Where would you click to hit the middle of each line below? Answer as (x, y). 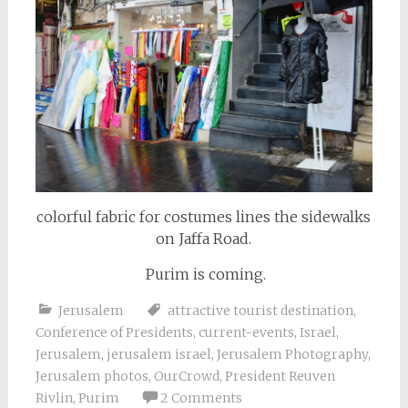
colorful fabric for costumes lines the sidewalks (204, 217)
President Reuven (280, 377)
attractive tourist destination (260, 311)
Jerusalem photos (92, 377)
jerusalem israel (158, 355)
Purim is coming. (204, 275)
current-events (246, 333)
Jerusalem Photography (292, 355)
